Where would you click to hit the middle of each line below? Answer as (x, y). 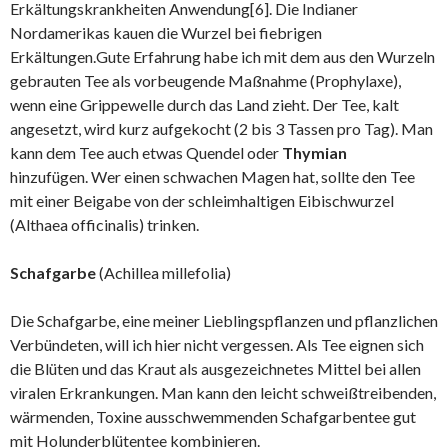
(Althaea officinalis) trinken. (104, 224)
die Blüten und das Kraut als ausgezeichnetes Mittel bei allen (215, 368)
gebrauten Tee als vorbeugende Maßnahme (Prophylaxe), (205, 80)
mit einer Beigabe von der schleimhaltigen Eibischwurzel (202, 200)
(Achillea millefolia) (163, 272)
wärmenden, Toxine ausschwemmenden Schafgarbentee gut (213, 416)
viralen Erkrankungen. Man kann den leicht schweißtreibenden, (223, 392)
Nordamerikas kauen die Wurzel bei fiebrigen (166, 32)
